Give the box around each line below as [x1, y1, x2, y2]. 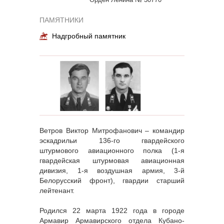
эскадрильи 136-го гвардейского [39, 136, 184, 145]
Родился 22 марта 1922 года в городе [39, 206, 184, 215]
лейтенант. [39, 186, 74, 195]
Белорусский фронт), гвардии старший [39, 176, 184, 185]
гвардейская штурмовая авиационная [39, 156, 184, 165]
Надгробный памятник [52, 32, 125, 40]
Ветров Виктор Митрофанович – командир [39, 126, 184, 135]
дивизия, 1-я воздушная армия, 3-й [39, 166, 184, 175]
